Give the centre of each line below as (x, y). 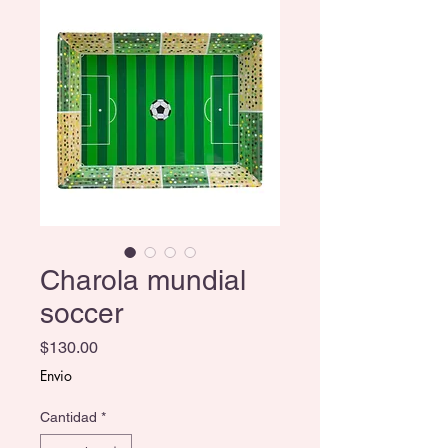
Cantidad (68, 417)
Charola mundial (143, 280)
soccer (81, 313)
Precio (120, 347)
